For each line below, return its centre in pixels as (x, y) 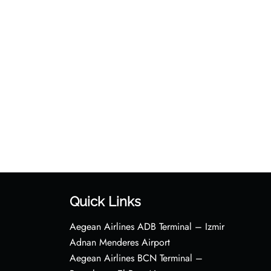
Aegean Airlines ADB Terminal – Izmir (147, 226)
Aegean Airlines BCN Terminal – (136, 258)
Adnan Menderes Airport (119, 242)
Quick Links (105, 201)
